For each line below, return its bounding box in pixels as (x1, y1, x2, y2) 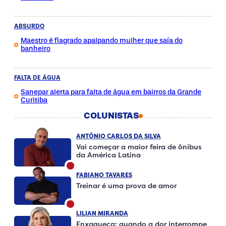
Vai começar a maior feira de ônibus (76, 142, 201, 152)
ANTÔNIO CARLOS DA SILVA (76, 132, 161, 141)
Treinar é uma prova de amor (76, 180, 177, 190)
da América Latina (76, 150, 141, 160)
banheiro (21, 44, 50, 53)
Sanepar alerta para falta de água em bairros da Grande (21, 87, 201, 96)
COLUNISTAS (83, 110, 139, 121)
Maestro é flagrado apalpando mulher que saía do (21, 36, 183, 45)
